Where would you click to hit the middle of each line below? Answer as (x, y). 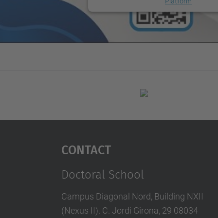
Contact (86, 148)
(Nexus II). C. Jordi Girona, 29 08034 (129, 210)
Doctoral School (102, 174)
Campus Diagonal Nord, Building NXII (132, 196)
